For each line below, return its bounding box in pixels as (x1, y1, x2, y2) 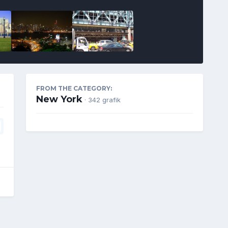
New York (36, 93, 82, 105)
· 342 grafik (84, 95, 121, 104)
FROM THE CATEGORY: (36, 84, 112, 92)
